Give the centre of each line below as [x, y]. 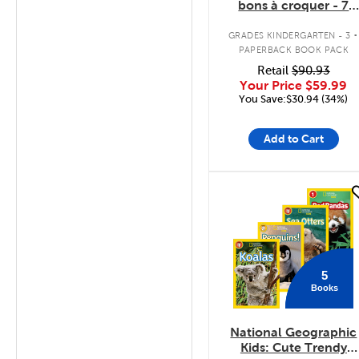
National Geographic [294, 332]
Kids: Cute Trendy [293, 347]
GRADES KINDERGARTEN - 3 [289, 35]
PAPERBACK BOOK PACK [294, 50]
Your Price [273, 85]
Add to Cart [293, 139]
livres [293, 20]
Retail [274, 70]
